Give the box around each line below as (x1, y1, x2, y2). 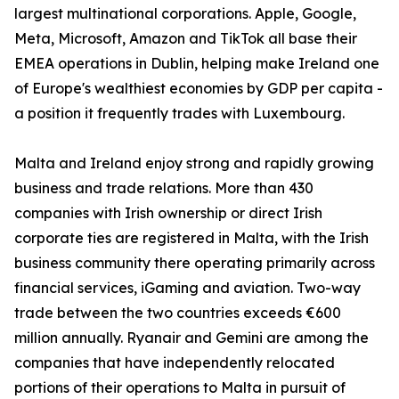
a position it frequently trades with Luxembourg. (14, 104, 345, 122)
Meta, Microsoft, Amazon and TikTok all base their (14, 29, 357, 47)
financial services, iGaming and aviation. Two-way (14, 279, 361, 297)
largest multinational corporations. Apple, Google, (14, 4, 356, 22)
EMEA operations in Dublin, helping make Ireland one (14, 54, 379, 72)
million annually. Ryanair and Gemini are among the (14, 329, 369, 346)
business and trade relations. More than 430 (14, 179, 313, 197)
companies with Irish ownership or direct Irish (14, 204, 322, 222)
